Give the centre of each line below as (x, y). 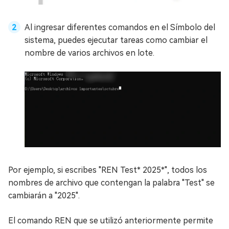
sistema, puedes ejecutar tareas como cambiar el (116, 40)
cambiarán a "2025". (44, 196)
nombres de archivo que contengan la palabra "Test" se (111, 183)
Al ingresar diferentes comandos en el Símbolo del (120, 27)
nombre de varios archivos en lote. (89, 53)
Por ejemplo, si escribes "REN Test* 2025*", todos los (108, 170)
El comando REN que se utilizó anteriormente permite (111, 221)
